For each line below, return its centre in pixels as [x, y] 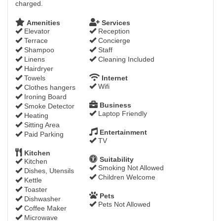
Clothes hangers [49, 87]
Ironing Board [44, 97]
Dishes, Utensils [48, 171]
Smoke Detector [48, 106]
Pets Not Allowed [123, 204]
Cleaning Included [125, 59]
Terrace [35, 40]
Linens [34, 59]
